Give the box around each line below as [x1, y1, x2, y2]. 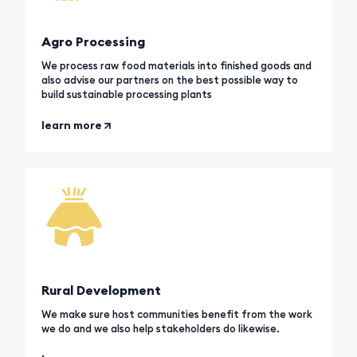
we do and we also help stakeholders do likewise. [41, 321, 280, 335]
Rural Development [41, 281, 162, 298]
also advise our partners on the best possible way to [41, 73, 299, 86]
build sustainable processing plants [41, 87, 213, 100]
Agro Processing [41, 33, 146, 49]
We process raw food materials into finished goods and [41, 58, 312, 72]
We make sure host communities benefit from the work [41, 307, 313, 320]
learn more [41, 117, 103, 132]
